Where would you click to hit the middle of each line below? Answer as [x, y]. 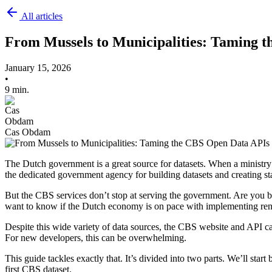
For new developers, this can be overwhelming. [96, 237]
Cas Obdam [28, 132]
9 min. [17, 89]
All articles [41, 16]
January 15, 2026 [38, 67]
